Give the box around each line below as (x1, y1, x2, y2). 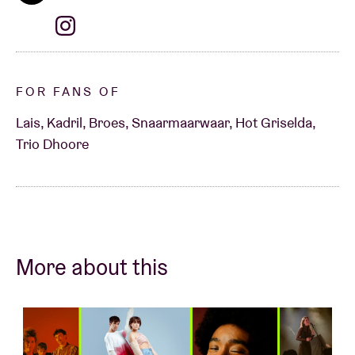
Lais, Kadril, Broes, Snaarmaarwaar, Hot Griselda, (16, 113, 316, 132)
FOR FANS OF (16, 82, 120, 100)
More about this (16, 252, 168, 281)
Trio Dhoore (16, 134, 89, 153)
